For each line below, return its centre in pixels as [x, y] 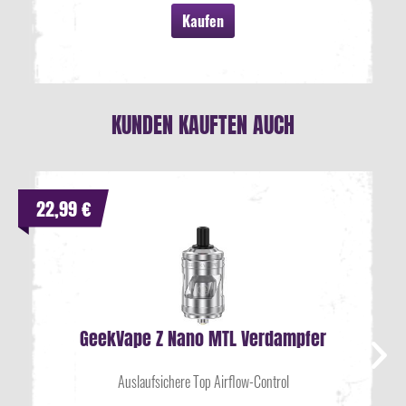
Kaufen [203, 21]
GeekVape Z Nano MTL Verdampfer [203, 338]
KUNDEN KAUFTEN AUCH [203, 125]
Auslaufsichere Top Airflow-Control [203, 382]
